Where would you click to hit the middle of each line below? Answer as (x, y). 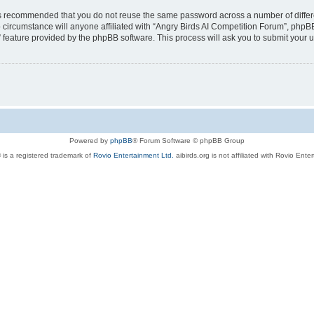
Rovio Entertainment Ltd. (133, 155)
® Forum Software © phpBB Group (189, 140)
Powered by (90, 140)
